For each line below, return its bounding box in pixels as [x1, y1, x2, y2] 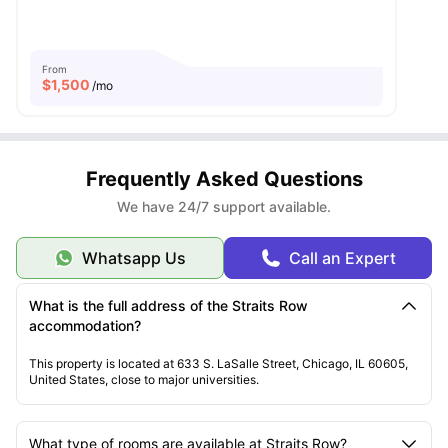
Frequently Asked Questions [85, 166, 363, 191]
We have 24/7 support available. [117, 197, 331, 215]
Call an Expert [288, 247, 396, 268]
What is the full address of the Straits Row [29, 296, 308, 314]
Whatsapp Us [82, 247, 186, 268]
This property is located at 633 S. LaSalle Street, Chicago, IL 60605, [29, 355, 408, 371]
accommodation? [29, 316, 141, 334]
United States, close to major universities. [29, 371, 259, 387]
